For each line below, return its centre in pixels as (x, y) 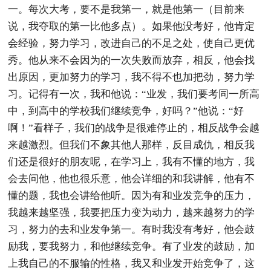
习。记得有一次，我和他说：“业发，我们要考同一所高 (134, 94)
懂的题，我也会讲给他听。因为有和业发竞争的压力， (132, 195)
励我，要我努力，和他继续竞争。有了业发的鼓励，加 (132, 246)
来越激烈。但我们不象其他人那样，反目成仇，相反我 (132, 145)
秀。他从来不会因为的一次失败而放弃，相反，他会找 (132, 60)
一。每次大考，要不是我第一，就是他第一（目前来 (126, 9)
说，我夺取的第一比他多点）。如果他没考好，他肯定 (132, 26)
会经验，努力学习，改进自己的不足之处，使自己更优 (132, 43)
